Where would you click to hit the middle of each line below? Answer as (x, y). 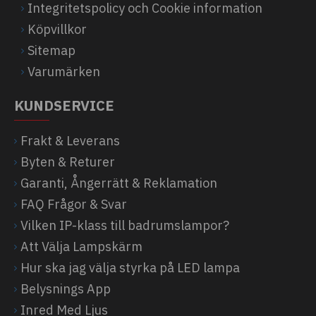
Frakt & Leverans (70, 141)
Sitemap (51, 50)
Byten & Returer (68, 162)
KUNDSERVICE (64, 105)
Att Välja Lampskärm (81, 247)
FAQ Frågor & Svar (74, 204)
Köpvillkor (57, 29)
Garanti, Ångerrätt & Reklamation (119, 183)
